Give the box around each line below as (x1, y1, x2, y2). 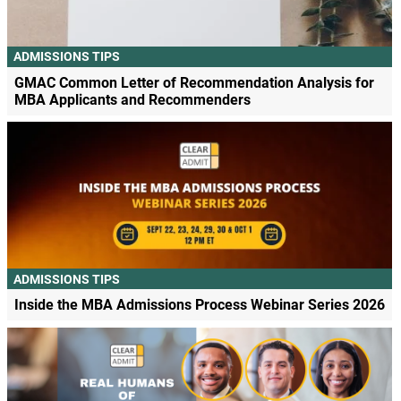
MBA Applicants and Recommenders (13, 90, 251, 108)
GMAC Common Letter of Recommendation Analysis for (13, 73, 374, 91)
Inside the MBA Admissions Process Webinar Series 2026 (13, 296, 385, 313)
